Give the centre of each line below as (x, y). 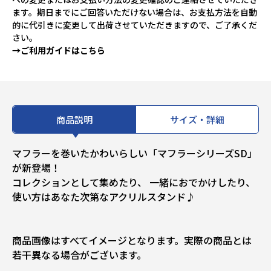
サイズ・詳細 (197, 120)
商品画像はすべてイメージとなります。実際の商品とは (132, 240)
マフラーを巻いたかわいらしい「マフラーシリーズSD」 (135, 153)
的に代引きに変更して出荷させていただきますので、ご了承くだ (135, 25)
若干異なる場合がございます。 (79, 255)
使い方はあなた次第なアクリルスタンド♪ (104, 197)
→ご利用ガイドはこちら (59, 51)
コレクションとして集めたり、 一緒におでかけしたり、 (134, 182)
